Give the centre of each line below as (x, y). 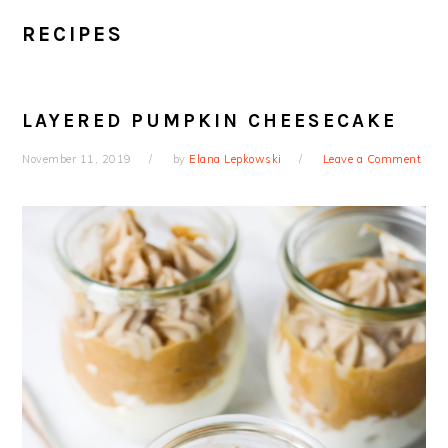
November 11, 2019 (77, 159)
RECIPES (73, 34)
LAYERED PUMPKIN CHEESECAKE (210, 121)
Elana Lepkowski (235, 159)
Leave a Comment (372, 159)
